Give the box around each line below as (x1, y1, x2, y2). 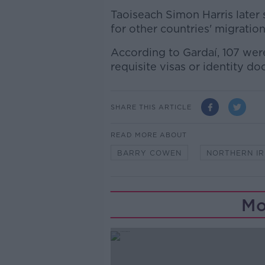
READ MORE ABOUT (110, 131, 187, 139)
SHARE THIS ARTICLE (110, 102, 192, 111)
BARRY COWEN (117, 148, 182, 157)
